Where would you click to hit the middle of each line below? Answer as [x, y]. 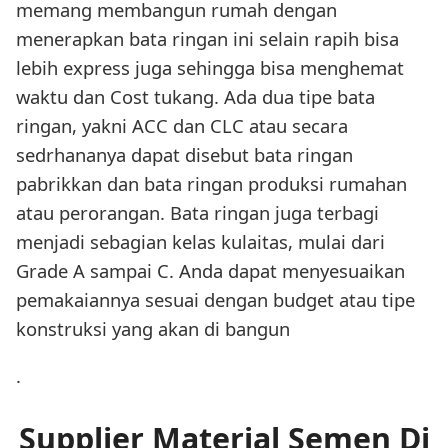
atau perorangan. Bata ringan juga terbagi [197, 212]
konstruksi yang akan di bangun [153, 328]
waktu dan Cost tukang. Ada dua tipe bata [195, 96]
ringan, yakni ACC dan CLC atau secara [182, 125]
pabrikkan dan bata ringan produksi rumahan [211, 183]
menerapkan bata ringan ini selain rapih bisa [207, 38]
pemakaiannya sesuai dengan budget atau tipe [215, 299]
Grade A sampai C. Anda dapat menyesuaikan [210, 270]
